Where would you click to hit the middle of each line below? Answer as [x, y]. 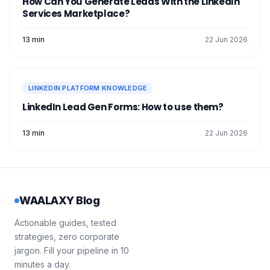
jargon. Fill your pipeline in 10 [72, 250]
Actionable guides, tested [65, 223]
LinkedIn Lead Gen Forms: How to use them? [123, 107]
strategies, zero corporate [67, 237]
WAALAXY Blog [59, 200]
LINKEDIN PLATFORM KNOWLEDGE [88, 88]
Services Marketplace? [76, 14]
